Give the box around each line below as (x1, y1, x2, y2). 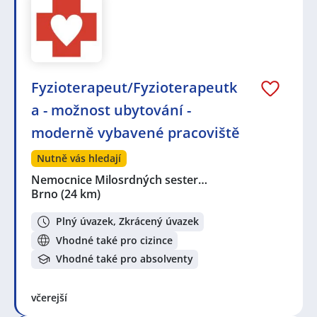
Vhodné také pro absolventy (56, 252, 193, 266)
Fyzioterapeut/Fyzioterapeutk (31, 77, 237, 97)
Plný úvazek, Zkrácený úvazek (56, 214, 199, 229)
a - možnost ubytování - (31, 100, 191, 120)
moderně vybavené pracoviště (31, 122, 240, 142)
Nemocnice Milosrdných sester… (31, 171, 209, 188)
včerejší (31, 290, 67, 304)
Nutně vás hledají (37, 151, 121, 165)
